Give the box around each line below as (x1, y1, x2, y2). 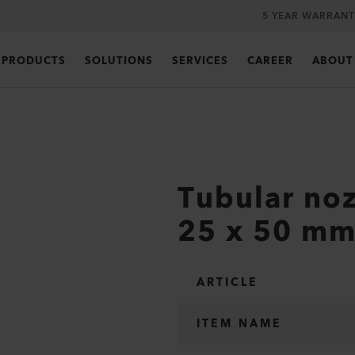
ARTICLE (197, 273, 258, 292)
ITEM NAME (197, 315, 282, 334)
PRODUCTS (2, 52, 66, 70)
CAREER (247, 52, 293, 70)
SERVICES (172, 52, 228, 70)
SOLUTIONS (85, 52, 153, 70)
